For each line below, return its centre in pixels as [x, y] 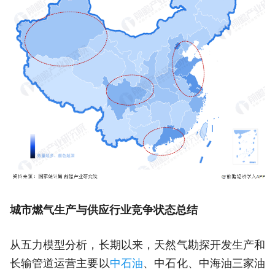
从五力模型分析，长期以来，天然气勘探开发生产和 [137, 245]
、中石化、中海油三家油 [204, 264]
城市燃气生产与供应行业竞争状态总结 [103, 210]
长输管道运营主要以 [60, 264]
